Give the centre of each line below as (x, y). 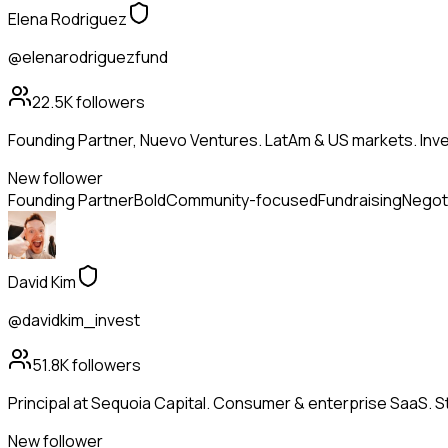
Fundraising (360, 200)
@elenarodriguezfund (88, 57)
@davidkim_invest (74, 320)
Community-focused (242, 200)
